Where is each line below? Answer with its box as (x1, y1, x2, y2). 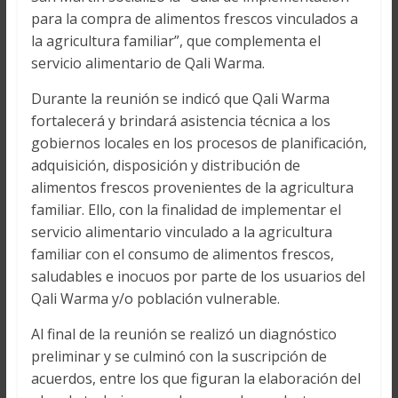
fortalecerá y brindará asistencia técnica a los (30, 110, 330, 131)
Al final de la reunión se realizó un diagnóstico (30, 323, 337, 344)
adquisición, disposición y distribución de (30, 155, 300, 175)
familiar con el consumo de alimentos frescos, (30, 243, 334, 264)
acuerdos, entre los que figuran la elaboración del (30, 368, 361, 388)
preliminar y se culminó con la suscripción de (30, 346, 327, 366)
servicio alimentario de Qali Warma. (30, 52, 265, 73)
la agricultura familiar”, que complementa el (30, 30, 321, 51)
